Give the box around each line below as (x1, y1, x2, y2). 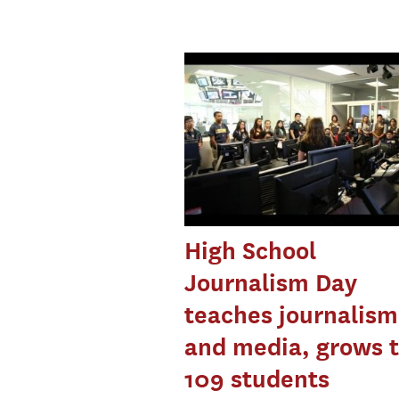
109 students (183, 365, 330, 394)
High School (183, 237, 316, 265)
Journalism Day (183, 269, 357, 297)
